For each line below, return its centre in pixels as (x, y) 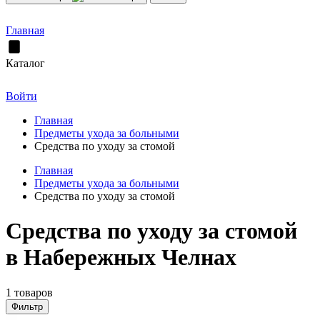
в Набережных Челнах (121, 257)
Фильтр (27, 306)
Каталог (25, 63)
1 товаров (29, 292)
